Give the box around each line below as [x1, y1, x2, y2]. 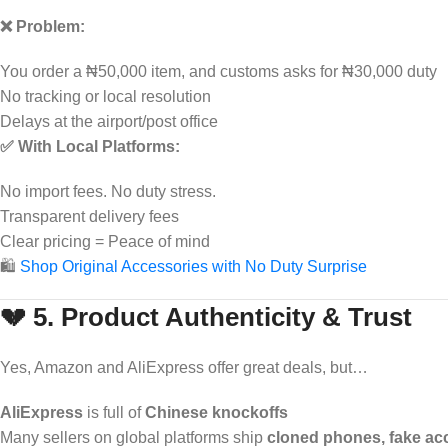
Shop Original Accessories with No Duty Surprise [20, 257, 367, 275]
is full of [83, 403, 145, 421]
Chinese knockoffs [145, 403, 288, 421]
